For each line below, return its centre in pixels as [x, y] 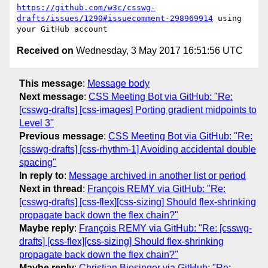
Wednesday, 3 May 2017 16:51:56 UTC [158, 51]
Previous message [61, 136]
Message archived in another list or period [157, 175]
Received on [45, 51]
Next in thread [51, 188]
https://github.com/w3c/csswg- [86, 8]
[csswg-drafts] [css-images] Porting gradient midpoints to [138, 109]
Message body [118, 83]
